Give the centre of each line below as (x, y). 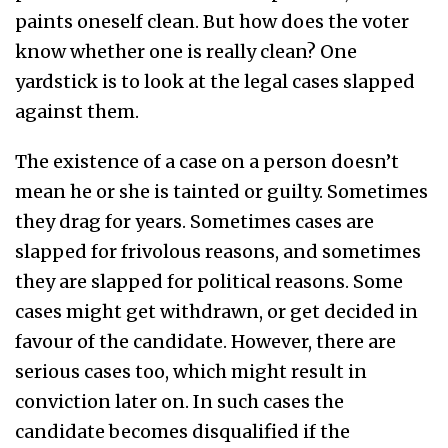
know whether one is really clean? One (186, 52)
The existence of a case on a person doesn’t (207, 162)
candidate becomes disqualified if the (182, 432)
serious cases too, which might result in (191, 372)
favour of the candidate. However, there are (205, 342)
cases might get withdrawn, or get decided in (216, 312)
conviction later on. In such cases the (179, 402)
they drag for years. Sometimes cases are (194, 222)
